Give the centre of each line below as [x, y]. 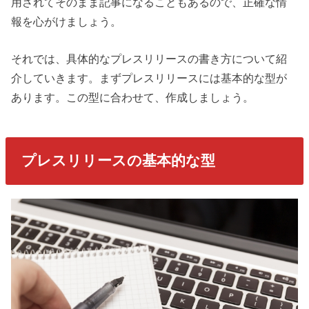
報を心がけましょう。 [67, 21]
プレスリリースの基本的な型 [118, 161]
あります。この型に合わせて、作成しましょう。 [133, 98]
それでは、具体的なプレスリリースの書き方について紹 [149, 59]
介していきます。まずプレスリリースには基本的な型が [149, 78]
